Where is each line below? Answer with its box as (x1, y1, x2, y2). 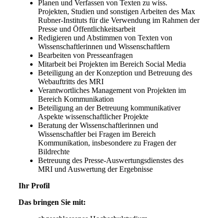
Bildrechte (37, 147, 70, 156)
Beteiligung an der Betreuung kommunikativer (37, 104, 181, 112)
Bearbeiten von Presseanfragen (37, 51, 133, 59)
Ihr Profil (18, 182, 50, 190)
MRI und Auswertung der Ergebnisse (37, 165, 153, 173)
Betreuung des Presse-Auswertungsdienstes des (37, 156, 183, 164)
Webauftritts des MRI (37, 77, 104, 86)
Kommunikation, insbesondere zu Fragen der (37, 139, 176, 147)
